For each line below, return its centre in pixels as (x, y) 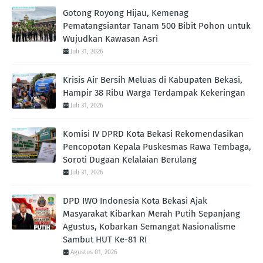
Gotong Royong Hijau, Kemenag (126, 13)
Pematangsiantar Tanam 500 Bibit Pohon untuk (157, 26)
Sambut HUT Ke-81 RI (105, 240)
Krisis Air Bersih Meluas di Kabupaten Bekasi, (153, 80)
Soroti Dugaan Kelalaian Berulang (130, 160)
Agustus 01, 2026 (94, 252)
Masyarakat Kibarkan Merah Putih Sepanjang (151, 214)
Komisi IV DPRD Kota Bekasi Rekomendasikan (153, 134)
